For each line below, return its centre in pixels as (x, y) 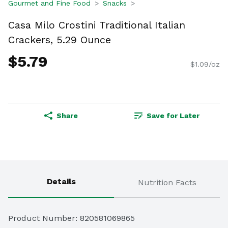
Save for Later (173, 116)
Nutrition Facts (167, 183)
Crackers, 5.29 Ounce (60, 39)
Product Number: (44, 218)
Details (61, 182)
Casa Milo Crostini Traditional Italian (97, 25)
